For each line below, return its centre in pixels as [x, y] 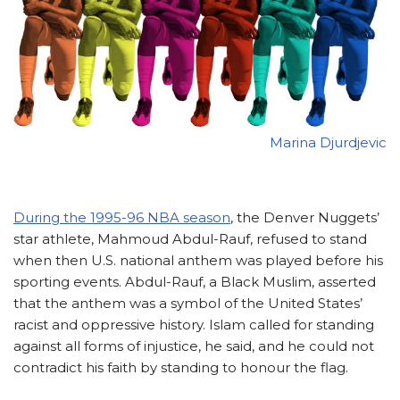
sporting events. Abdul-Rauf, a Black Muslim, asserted [195, 282]
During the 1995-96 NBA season [122, 218]
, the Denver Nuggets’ [305, 218]
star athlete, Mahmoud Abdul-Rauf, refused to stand [190, 239]
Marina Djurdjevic [328, 143]
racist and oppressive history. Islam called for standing [194, 325]
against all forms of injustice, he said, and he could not [194, 346]
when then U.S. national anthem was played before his [198, 261]
